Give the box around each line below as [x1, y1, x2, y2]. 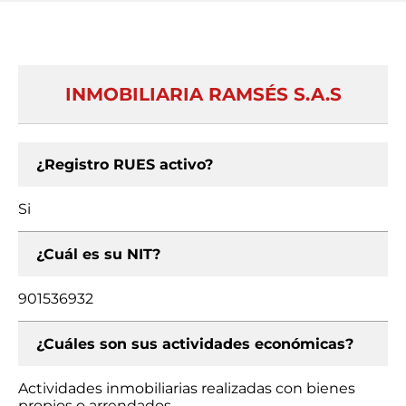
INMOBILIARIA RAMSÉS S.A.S [64, 83, 342, 105]
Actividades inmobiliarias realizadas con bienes [18, 380, 355, 397]
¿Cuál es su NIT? [36, 246, 160, 263]
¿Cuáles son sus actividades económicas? [36, 335, 353, 353]
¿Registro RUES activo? [36, 156, 213, 173]
